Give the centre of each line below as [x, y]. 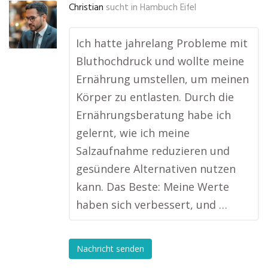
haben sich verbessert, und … [152, 205]
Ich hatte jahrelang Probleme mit [162, 43]
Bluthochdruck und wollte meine [160, 61]
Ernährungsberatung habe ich [153, 115]
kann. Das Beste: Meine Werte [153, 187]
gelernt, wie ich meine [133, 133]
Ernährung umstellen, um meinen [162, 79]
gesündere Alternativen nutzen [156, 169]
